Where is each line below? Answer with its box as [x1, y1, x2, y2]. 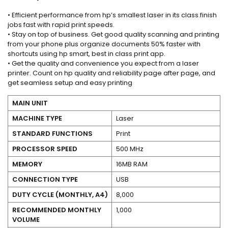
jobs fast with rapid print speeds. [8, 19, 115, 30]
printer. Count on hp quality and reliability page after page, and [8, 68, 215, 78]
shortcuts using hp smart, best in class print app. [8, 48, 165, 59]
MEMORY [12, 159, 42, 169]
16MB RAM [116, 159, 148, 169]
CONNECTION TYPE [12, 174, 78, 184]
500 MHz [116, 144, 144, 154]
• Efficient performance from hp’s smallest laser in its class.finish [8, 10, 217, 20]
